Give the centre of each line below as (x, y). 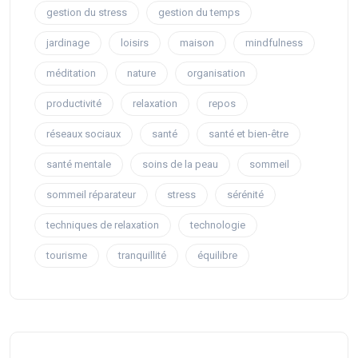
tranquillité (142, 256)
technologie (218, 225)
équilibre (217, 256)
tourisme (67, 256)
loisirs (135, 43)
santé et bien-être (249, 134)
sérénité (245, 195)
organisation (216, 74)
